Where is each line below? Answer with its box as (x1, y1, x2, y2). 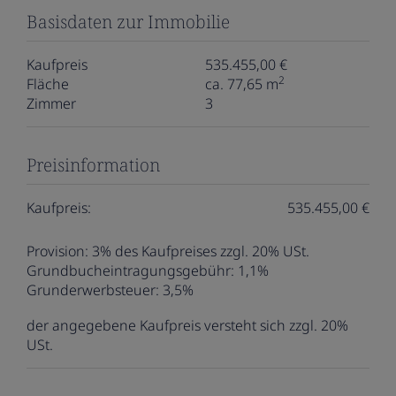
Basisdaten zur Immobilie (27, 9, 230, 34)
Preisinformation (27, 152, 160, 177)
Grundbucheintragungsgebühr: (27, 260, 234, 280)
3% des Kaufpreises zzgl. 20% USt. (92, 240, 309, 261)
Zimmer (27, 93, 76, 113)
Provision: (27, 240, 88, 261)
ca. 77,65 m (204, 73, 278, 94)
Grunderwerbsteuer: (27, 279, 159, 300)
